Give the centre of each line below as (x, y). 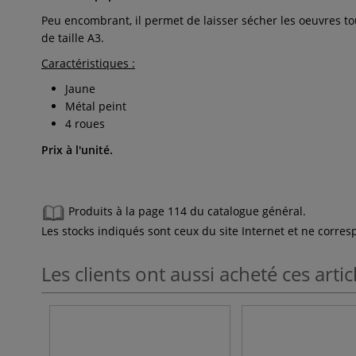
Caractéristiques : (88, 63)
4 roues (85, 124)
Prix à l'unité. (77, 150)
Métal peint (96, 106)
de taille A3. (73, 38)
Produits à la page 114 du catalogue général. (187, 211)
